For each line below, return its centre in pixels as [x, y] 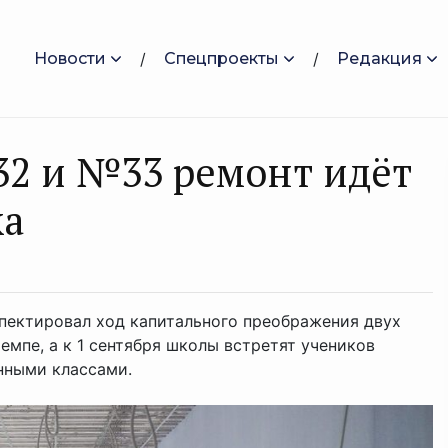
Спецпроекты [221, 58]
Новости [70, 58]
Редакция [379, 58]
